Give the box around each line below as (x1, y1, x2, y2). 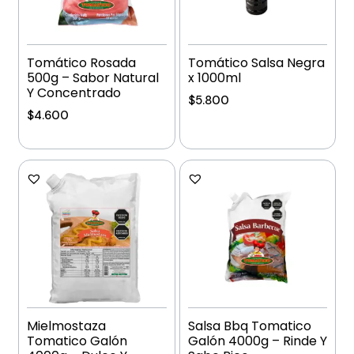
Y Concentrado (27, 83, 122, 102)
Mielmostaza (27, 317, 107, 336)
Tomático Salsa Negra (187, 53, 325, 72)
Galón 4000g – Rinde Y (187, 332, 327, 351)
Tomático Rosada (27, 53, 137, 72)
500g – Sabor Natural (27, 68, 160, 87)
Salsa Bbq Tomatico (187, 317, 311, 336)
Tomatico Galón (27, 332, 128, 351)
